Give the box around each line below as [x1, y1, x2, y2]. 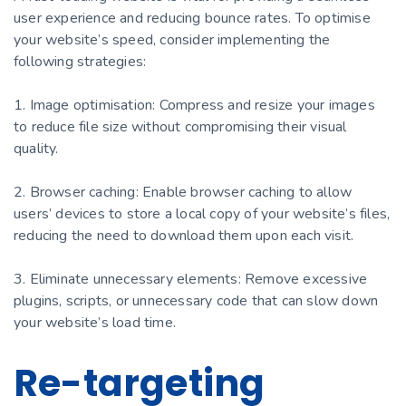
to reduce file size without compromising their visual [14, 116, 347, 137]
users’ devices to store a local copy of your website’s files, [14, 203, 391, 224]
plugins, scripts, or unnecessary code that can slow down [14, 290, 379, 311]
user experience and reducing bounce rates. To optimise [14, 7, 371, 28]
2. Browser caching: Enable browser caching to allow [14, 181, 353, 202]
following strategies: [14, 51, 147, 72]
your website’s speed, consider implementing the [14, 29, 331, 50]
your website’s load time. [14, 312, 176, 333]
